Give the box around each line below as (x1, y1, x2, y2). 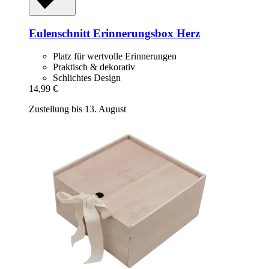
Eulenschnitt (29, 26, 90, 40)
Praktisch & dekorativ (53, 62, 135, 73)
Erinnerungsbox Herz (90, 26, 200, 40)
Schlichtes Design (53, 73, 121, 83)
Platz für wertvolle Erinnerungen (53, 51, 177, 62)
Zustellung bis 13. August (29, 104, 126, 115)
